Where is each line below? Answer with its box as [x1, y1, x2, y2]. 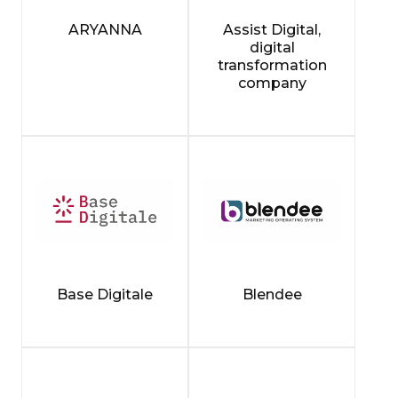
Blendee [242, 285, 302, 303]
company [237, 74, 306, 92]
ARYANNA [68, 20, 142, 38]
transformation [217, 56, 327, 74]
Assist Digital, [223, 20, 321, 38]
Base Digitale [57, 285, 153, 303]
